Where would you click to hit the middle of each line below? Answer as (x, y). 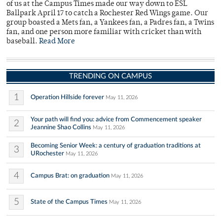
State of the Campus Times (69, 202)
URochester (47, 154)
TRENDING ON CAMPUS (110, 76)
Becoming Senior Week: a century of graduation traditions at (116, 146)
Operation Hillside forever (67, 97)
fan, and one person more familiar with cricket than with (104, 33)
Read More (57, 42)
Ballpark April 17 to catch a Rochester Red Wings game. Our (107, 14)
